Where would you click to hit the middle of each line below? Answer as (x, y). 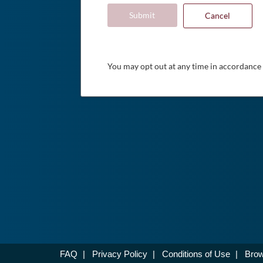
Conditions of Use (196, 254)
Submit (142, 15)
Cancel (218, 16)
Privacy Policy (120, 254)
